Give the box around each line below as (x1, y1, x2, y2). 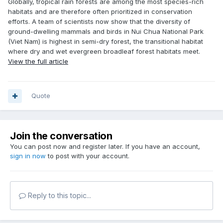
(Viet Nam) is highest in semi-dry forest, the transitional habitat (8, 37, 203, 46)
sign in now (10, 152, 46, 160)
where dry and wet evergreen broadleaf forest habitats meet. (8, 47, 200, 56)
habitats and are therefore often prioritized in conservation (8, 7, 192, 16)
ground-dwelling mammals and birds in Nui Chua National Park (8, 27, 204, 36)
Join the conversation (10, 130, 112, 142)
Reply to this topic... (26, 191, 91, 200)
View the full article (8, 57, 68, 66)
